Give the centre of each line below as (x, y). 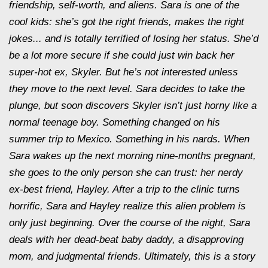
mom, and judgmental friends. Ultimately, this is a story (132, 256)
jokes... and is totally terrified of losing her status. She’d (134, 39)
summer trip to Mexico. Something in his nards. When (129, 139)
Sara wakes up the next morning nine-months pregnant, (133, 156)
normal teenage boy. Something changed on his (115, 122)
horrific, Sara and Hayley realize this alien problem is (127, 206)
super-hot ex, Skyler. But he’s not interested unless (124, 72)
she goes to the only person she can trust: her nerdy (126, 173)
